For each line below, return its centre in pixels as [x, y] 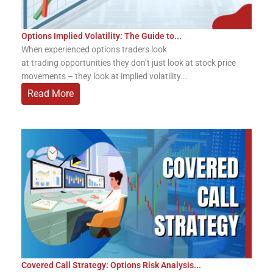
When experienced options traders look [94, 49]
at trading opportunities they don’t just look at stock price [129, 62]
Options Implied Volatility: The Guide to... [101, 36]
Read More [51, 93]
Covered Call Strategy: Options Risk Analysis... [111, 265]
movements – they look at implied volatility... [105, 76]
